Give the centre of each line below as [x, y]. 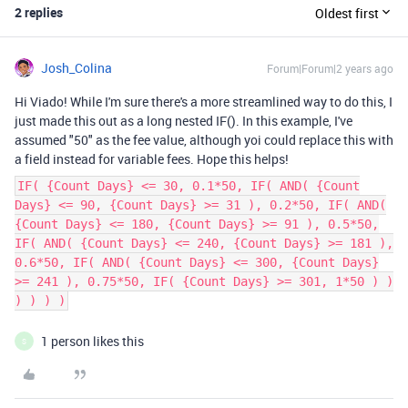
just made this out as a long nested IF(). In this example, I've [184, 121]
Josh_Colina [76, 68]
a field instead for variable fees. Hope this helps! [152, 159]
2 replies [39, 12]
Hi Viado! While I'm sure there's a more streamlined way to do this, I [204, 102]
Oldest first [347, 13]
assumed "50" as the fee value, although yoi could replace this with [204, 140]
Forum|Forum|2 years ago [330, 68]
